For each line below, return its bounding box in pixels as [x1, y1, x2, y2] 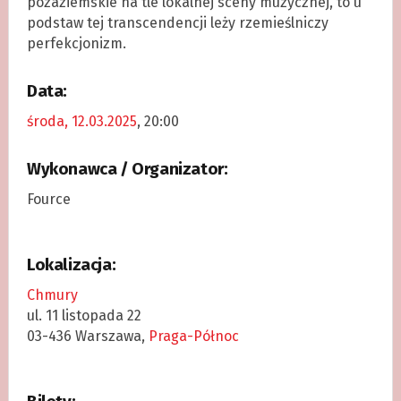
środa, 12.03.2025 [26, 112, 137, 130]
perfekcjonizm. [26, 34, 126, 52]
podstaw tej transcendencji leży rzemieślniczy [26, 13, 328, 31]
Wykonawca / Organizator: [26, 158, 228, 179]
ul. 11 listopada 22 [26, 306, 141, 324]
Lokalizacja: [26, 254, 116, 275]
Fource [26, 190, 71, 208]
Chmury [26, 286, 78, 303]
